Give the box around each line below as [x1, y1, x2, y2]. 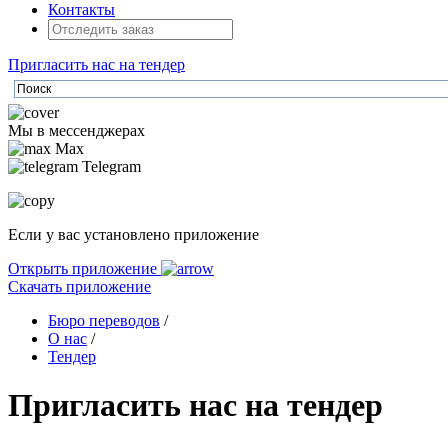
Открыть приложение [8, 260, 161, 277]
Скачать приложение [8, 278, 151, 295]
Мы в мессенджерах [8, 122, 145, 139]
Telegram [78, 158, 141, 175]
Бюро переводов [48, 312, 160, 329]
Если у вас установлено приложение [8, 226, 259, 243]
